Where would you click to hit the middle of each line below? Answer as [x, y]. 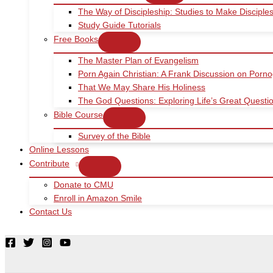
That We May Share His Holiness [142, 87]
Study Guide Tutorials [119, 25]
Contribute [49, 163]
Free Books [76, 39]
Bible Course [78, 115]
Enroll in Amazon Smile [98, 198]
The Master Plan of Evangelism [138, 60]
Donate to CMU [83, 185]
